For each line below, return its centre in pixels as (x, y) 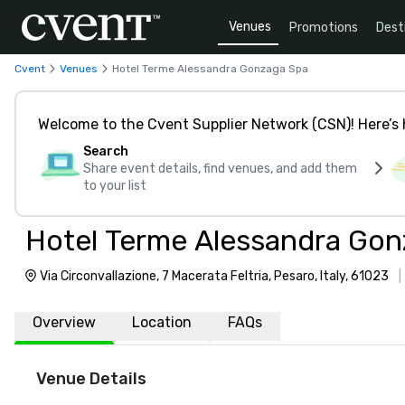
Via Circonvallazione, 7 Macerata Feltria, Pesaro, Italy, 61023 (214, 276)
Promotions (324, 27)
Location (162, 322)
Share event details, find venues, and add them (220, 169)
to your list (115, 186)
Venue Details (91, 379)
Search (106, 151)
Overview (64, 322)
